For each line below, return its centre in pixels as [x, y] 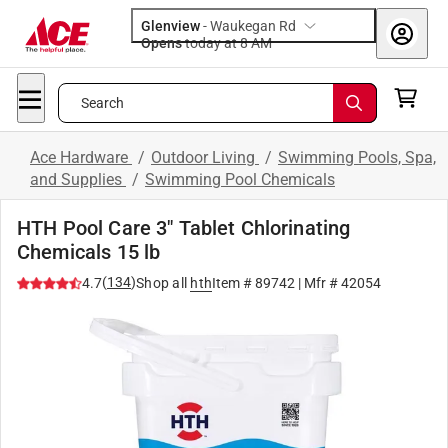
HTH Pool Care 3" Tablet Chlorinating [184, 228]
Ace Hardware [81, 157]
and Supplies [78, 179]
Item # [233, 283]
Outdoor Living [205, 157]
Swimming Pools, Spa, [357, 157]
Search [102, 103]
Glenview [170, 26]
